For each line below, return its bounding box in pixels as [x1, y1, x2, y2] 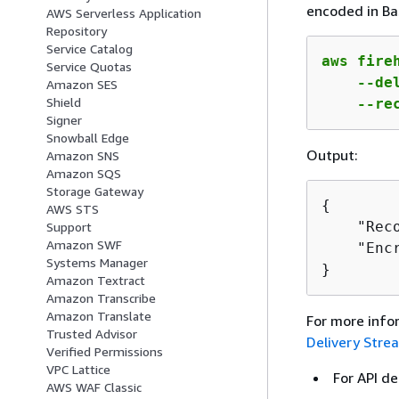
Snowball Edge [46, 130, 129, 146]
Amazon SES [46, 77, 118, 93]
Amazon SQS [46, 166, 121, 182]
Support [46, 219, 92, 235]
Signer [46, 112, 82, 128]
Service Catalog [46, 41, 133, 57]
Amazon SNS [46, 148, 119, 164]
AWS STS [46, 201, 99, 217]
